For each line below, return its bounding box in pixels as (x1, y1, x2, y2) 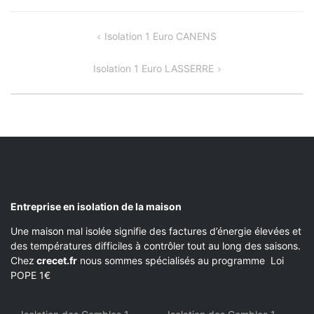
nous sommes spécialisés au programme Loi (77, 254, 284, 267)
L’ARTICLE (11, 62, 76, 80)
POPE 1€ (11, 269, 50, 282)
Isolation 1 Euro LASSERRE (93, 62, 214, 75)
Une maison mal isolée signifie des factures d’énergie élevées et (11, 225, 301, 238)
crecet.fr (34, 254, 77, 267)
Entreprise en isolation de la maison (11, 200, 182, 213)
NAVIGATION (11, 29, 95, 46)
